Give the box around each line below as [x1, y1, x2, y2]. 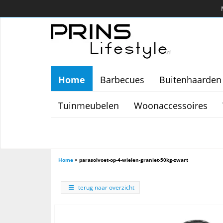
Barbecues [100, 74, 144, 86]
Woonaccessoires [134, 100, 208, 111]
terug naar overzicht [78, 183, 134, 192]
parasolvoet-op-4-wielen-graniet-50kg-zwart [79, 156, 188, 163]
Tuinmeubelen [58, 100, 119, 111]
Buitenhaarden [159, 74, 222, 86]
